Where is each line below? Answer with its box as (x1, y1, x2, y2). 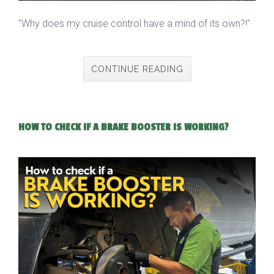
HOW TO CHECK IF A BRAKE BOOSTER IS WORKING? (18, 121, 229, 134)
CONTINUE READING (91, 64, 183, 75)
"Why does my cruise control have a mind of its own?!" (18, 18, 250, 30)
